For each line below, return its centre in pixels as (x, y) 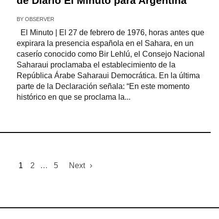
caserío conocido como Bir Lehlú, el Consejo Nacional (110, 54)
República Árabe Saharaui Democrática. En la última (108, 76)
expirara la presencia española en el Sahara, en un (105, 43)
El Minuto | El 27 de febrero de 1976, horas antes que (110, 33)
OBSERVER (39, 19)
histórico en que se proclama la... (73, 97)
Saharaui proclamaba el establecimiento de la (96, 65)
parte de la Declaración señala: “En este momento (103, 86)
